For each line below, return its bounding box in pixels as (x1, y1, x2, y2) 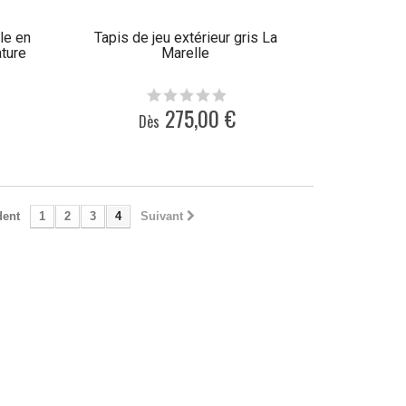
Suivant (140, 209, 183, 224)
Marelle (161, 44, 210, 63)
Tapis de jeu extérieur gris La (93, 29, 277, 47)
